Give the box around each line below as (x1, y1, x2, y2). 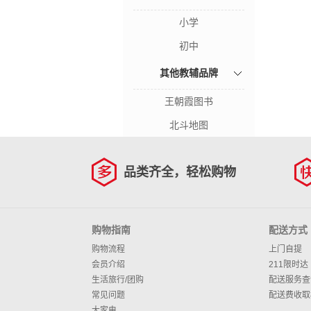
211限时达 (269, 260, 308, 269)
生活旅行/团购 (92, 275, 144, 285)
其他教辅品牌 (160, 67, 218, 78)
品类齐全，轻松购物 (124, 165, 236, 179)
